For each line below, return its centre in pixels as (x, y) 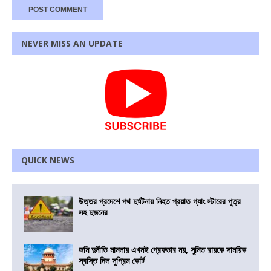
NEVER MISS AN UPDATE (72, 43)
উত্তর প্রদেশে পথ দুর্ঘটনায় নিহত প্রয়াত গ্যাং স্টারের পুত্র (160, 201)
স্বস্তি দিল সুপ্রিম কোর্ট (112, 260)
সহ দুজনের (93, 212)
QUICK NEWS (48, 160)
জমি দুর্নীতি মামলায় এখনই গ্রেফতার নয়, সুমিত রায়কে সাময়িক (162, 249)
